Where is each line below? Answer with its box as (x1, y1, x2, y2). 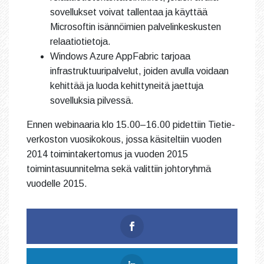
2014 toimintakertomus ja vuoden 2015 (27, 148, 188, 159)
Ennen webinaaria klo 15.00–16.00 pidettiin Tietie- (27, 119, 235, 130)
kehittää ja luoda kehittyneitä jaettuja (50, 80, 203, 91)
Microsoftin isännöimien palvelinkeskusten (50, 21, 221, 32)
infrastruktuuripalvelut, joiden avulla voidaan (50, 65, 229, 76)
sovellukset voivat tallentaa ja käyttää (50, 6, 207, 17)
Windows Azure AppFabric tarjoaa (50, 51, 190, 61)
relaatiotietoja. (50, 36, 111, 47)
